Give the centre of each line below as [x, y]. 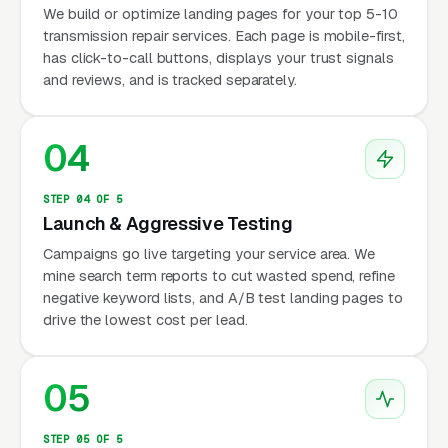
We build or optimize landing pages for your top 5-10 [220, 13]
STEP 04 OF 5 [83, 198]
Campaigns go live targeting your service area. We [209, 253]
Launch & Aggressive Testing [168, 223]
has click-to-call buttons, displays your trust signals [218, 57]
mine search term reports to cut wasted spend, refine [219, 275]
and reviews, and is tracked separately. [170, 79]
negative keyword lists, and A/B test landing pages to [223, 297]
